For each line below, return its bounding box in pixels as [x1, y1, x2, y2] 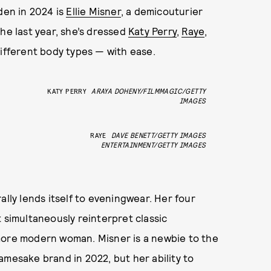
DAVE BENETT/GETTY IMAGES [111, 131, 206, 139]
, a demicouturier [120, 5, 203, 17]
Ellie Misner [66, 5, 121, 17]
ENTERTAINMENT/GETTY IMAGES [100, 140, 206, 149]
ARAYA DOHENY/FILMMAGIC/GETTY [91, 87, 206, 95]
